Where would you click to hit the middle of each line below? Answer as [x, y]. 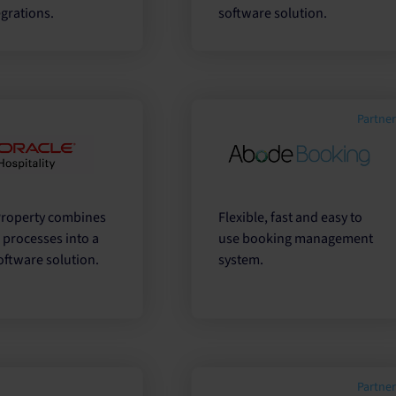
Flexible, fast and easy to [291, 218]
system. [241, 260]
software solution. [273, 13]
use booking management [296, 239]
